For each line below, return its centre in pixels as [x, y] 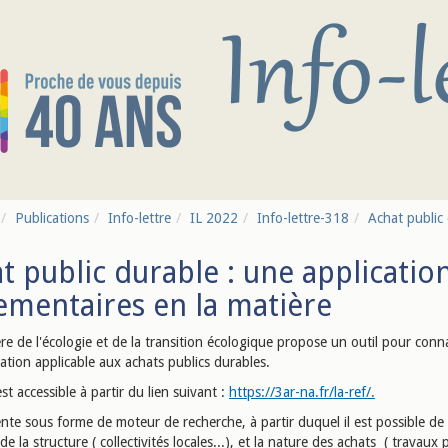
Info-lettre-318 [303, 218]
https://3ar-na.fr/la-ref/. [302, 392]
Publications [52, 218]
